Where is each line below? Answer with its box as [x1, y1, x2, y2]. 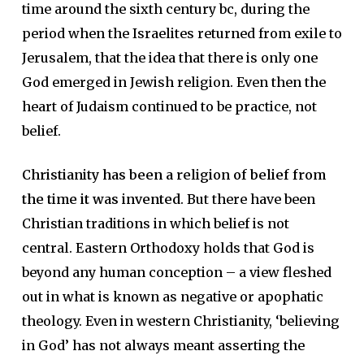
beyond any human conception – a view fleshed [21, 264, 331, 280]
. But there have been [180, 191, 315, 207]
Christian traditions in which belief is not [21, 215, 289, 232]
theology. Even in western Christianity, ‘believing [21, 313, 340, 329]
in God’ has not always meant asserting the [21, 337, 305, 353]
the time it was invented [21, 191, 180, 207]
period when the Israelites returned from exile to [21, 25, 342, 41]
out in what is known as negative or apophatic [21, 288, 323, 305]
